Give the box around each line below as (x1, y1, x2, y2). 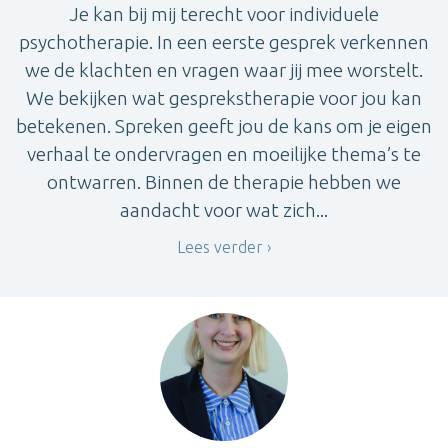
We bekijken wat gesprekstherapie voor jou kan (26, 86, 422, 109)
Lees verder (177, 237, 263, 256)
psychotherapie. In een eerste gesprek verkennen (19, 30, 429, 53)
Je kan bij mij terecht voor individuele (69, 2, 379, 25)
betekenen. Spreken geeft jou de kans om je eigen (16, 114, 432, 137)
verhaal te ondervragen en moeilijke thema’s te (27, 142, 421, 165)
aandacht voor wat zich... (120, 198, 328, 221)
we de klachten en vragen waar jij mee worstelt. (25, 58, 423, 81)
